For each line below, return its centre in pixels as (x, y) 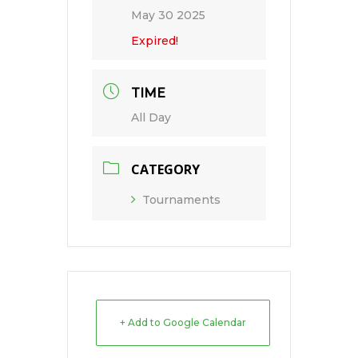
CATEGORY (165, 169)
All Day (151, 117)
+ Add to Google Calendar (183, 322)
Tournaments (181, 200)
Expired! (155, 41)
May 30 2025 (168, 15)
